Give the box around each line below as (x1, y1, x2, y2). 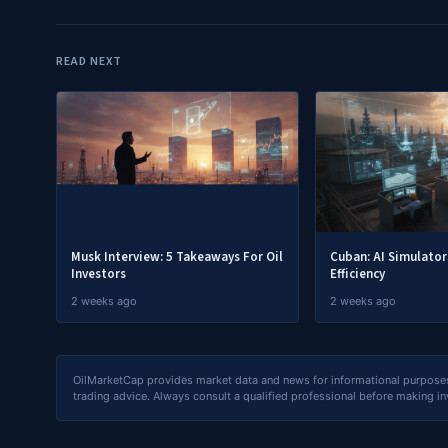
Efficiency (329, 265, 385, 283)
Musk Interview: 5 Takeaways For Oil (71, 248, 283, 266)
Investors (71, 265, 126, 283)
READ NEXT (56, 53, 122, 70)
